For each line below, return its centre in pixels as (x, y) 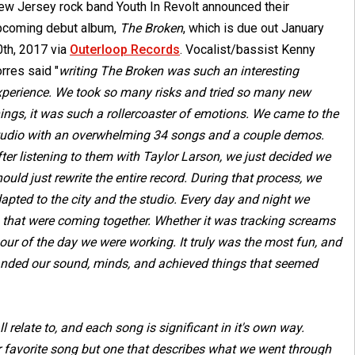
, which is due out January (254, 28)
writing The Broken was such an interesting (179, 71)
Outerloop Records (125, 50)
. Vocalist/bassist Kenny (248, 50)
